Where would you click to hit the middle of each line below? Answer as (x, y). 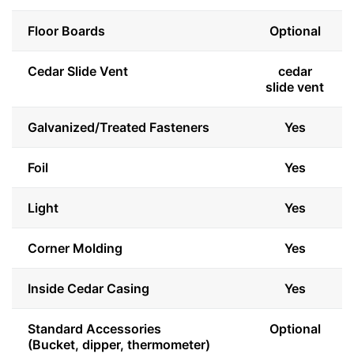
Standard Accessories (94, 329)
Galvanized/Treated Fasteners (119, 128)
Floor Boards (66, 31)
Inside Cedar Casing (88, 289)
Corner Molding (75, 249)
